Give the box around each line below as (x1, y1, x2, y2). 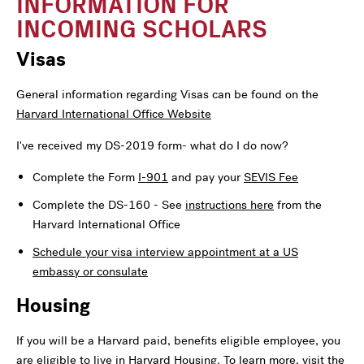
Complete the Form (32, 168, 138, 185)
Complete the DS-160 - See (32, 196, 185, 213)
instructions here (185, 196, 274, 213)
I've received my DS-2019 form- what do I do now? (16, 136, 288, 154)
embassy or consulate (32, 262, 148, 279)
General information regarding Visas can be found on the (16, 85, 318, 102)
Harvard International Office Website (16, 105, 211, 122)
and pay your (168, 168, 244, 185)
